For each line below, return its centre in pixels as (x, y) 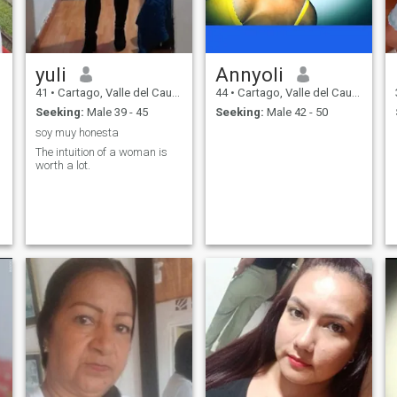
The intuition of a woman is (101, 152)
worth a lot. (62, 166)
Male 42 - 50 (296, 113)
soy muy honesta (77, 132)
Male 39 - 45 (116, 113)
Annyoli (249, 74)
